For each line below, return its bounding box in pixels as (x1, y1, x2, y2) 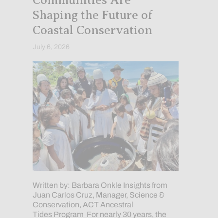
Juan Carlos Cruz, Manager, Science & (32, 191, 164, 200)
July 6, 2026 (32, 43, 70, 51)
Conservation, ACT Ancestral (32, 200, 133, 209)
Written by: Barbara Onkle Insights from (32, 181, 167, 190)
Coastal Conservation (32, 23, 152, 37)
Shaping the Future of (32, 8, 152, 22)
